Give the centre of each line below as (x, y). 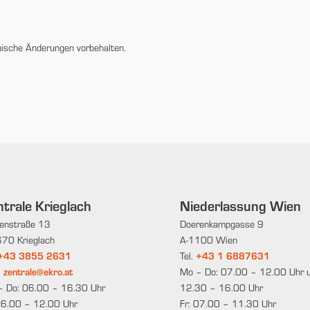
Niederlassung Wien (240, 206)
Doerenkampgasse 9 (221, 224)
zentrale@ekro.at (38, 272)
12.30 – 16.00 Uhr (221, 288)
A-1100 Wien (208, 240)
